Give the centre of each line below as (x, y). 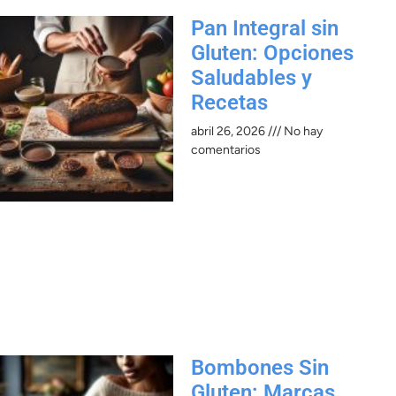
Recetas (229, 102)
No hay (302, 131)
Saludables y (251, 77)
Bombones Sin (260, 367)
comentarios (226, 149)
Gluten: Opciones (272, 53)
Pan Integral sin (265, 28)
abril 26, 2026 (229, 131)
